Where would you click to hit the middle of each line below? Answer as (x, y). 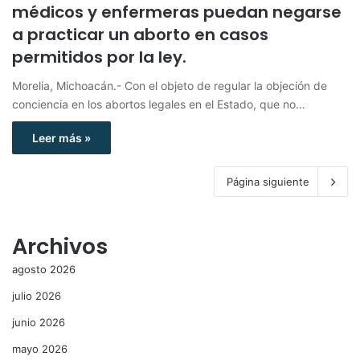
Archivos (60, 246)
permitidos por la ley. (99, 57)
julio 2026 (37, 295)
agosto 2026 (44, 269)
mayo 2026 (40, 348)
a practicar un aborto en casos (140, 34)
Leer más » (61, 137)
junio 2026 (39, 322)
